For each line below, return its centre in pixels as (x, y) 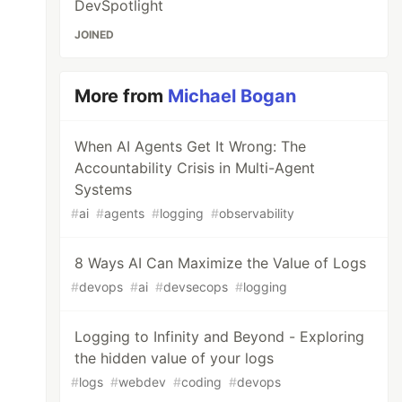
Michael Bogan (232, 96)
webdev (143, 382)
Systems (104, 189)
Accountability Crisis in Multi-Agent (195, 168)
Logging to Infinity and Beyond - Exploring (220, 336)
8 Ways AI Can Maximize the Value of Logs (221, 263)
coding (202, 382)
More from (122, 96)
